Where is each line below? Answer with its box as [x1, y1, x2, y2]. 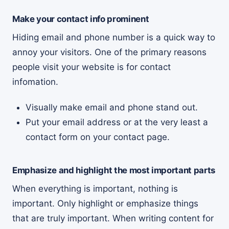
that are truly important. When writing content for [12, 213, 214, 223]
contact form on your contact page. [25, 131, 170, 142]
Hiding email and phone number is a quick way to [12, 32, 215, 42]
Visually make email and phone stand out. [25, 102, 198, 112]
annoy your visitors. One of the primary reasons [12, 47, 207, 57]
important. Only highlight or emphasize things [12, 198, 198, 209]
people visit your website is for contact [12, 61, 171, 72]
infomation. [12, 76, 58, 87]
